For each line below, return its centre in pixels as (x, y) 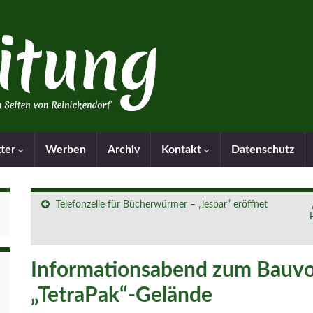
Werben (66, 150)
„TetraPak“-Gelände (122, 296)
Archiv (124, 150)
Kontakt (183, 150)
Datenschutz (263, 150)
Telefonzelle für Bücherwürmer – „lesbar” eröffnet (162, 205)
